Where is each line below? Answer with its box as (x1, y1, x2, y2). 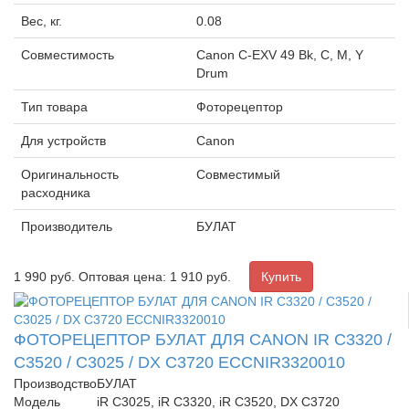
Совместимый (196, 166, 280, 182)
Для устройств (21, 132, 106, 148)
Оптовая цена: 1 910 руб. (79, 268, 231, 284)
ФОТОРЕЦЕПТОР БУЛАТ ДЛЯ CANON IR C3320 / (14, 330, 392, 349)
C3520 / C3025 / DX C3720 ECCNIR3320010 (14, 352, 345, 372)
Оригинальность (21, 166, 119, 182)
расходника (21, 184, 90, 200)
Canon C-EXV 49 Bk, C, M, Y (196, 47, 363, 62)
